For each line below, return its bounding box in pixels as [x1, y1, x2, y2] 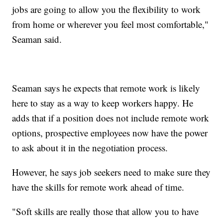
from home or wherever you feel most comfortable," [12, 17, 209, 30]
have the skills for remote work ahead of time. [12, 180, 185, 193]
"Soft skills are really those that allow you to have [12, 205, 199, 218]
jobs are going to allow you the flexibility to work [12, 2, 201, 15]
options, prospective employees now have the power [12, 126, 208, 139]
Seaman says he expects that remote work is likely [12, 81, 201, 94]
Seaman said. [12, 32, 62, 45]
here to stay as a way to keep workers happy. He [12, 96, 194, 109]
